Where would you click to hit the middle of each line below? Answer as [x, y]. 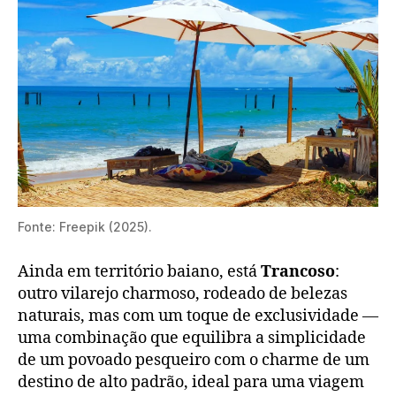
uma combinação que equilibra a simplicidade [192, 338]
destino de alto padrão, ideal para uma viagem [191, 382]
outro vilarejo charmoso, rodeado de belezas [183, 293]
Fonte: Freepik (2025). [85, 226]
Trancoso [298, 271]
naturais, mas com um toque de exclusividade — [198, 316]
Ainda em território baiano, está [139, 271]
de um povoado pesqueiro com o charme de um [194, 360]
